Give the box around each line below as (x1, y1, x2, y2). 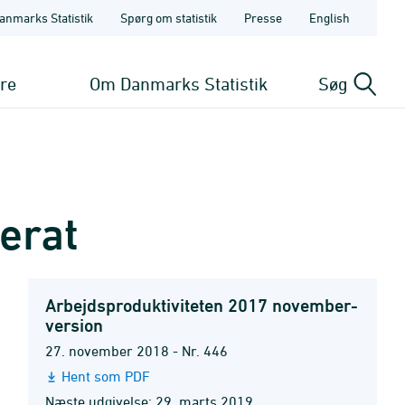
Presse (244, 10, 282, 25)
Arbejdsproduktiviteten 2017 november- (45, 295, 358, 316)
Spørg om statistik (120, 10, 217, 25)
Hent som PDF (61, 368, 150, 384)
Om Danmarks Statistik (89, 73, 268, 94)
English (309, 10, 350, 25)
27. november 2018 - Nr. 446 (45, 343, 228, 359)
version (45, 315, 103, 336)
